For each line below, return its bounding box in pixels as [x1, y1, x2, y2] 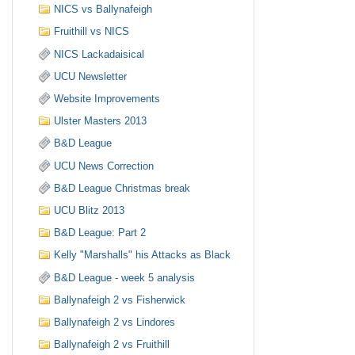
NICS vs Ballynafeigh [54, 3, 153, 16]
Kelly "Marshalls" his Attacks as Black [54, 249, 231, 261]
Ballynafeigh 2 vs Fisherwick [54, 293, 186, 306]
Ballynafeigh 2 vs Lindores [54, 315, 176, 328]
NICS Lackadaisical [54, 48, 145, 60]
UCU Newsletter [54, 70, 128, 82]
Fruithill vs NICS [54, 25, 130, 38]
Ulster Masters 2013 [54, 115, 147, 128]
